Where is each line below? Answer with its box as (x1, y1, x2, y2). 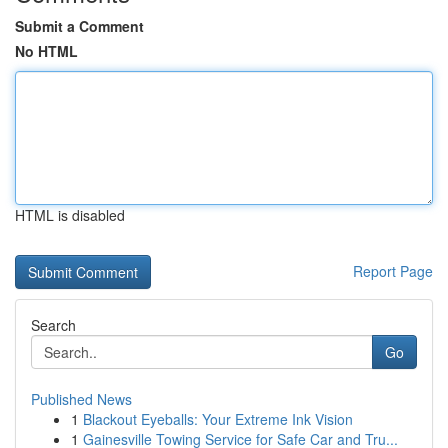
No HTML (15, 41, 78, 61)
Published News (31, 389, 132, 409)
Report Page (353, 261, 433, 281)
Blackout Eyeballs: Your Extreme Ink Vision (83, 409, 353, 429)
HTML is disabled (15, 205, 125, 225)
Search (31, 315, 76, 335)
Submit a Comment (15, 16, 144, 36)
